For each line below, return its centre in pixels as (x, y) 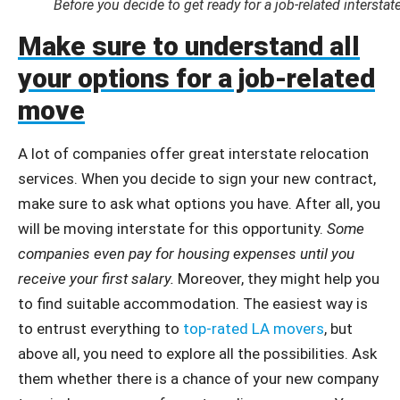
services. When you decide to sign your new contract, (197, 179)
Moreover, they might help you (277, 279)
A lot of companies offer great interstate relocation (193, 154)
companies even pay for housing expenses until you (186, 254)
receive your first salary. (96, 279)
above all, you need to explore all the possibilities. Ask (197, 354)
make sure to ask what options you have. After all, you (199, 204)
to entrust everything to (100, 329)
